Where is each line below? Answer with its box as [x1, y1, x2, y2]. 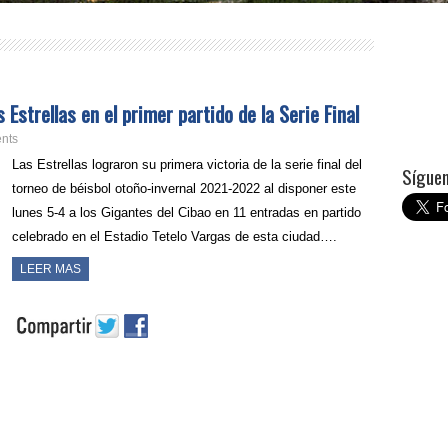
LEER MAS [20, 262, 82, 276]
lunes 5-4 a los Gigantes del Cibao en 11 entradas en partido [12, 205, 362, 220]
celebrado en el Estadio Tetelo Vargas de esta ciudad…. [12, 229, 338, 244]
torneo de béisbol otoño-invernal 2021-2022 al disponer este [12, 181, 357, 196]
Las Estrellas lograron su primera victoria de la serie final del [12, 157, 363, 172]
